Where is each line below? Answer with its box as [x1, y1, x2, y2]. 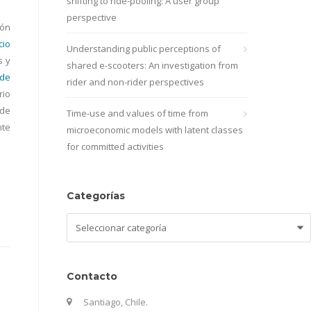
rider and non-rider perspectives [67, 76, 204, 88]
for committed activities [67, 140, 164, 153]
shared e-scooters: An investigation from [67, 59, 238, 72]
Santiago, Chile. [83, 296, 148, 308]
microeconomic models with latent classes [67, 124, 243, 136]
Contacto [67, 270, 117, 283]
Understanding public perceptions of [67, 42, 221, 55]
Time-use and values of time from [67, 107, 208, 119]
